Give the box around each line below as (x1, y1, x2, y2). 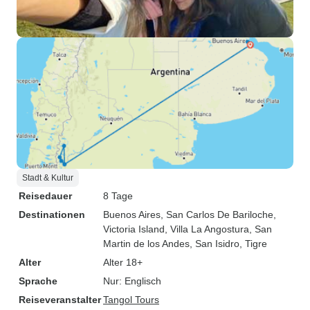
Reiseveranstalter (19, 294, 101, 305)
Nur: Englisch (103, 275, 161, 286)
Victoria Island (103, 224, 165, 235)
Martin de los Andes (103, 238, 190, 249)
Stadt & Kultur (22, 173, 73, 183)
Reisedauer (19, 190, 72, 201)
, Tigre (239, 238, 267, 249)
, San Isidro (190, 238, 239, 249)
